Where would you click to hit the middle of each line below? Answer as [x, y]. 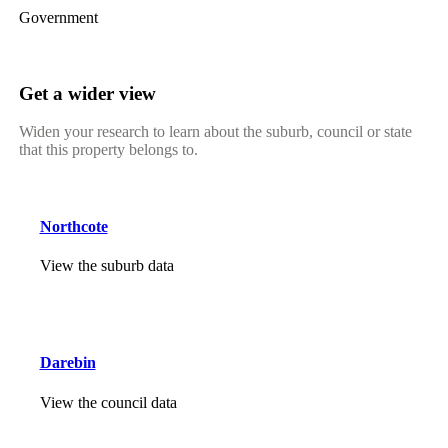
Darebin [67, 363]
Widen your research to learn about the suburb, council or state [215, 132]
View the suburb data [106, 265]
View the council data [108, 402]
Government [58, 18]
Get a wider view [87, 93]
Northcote [73, 226]
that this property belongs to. [108, 150]
